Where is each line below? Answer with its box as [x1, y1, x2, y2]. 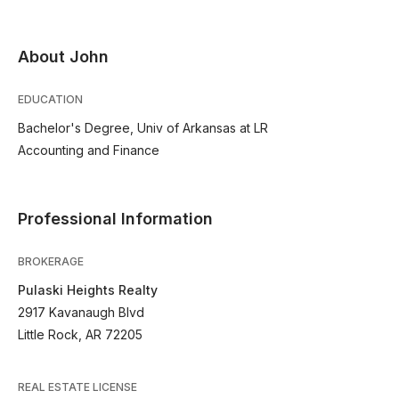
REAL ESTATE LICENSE [18, 380, 137, 394]
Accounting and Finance [18, 142, 159, 158]
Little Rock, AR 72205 [18, 327, 142, 342]
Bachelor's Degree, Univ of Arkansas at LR [18, 120, 268, 135]
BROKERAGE [18, 255, 84, 268]
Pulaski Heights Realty [18, 282, 158, 297]
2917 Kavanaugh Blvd [18, 305, 144, 320]
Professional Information [18, 209, 213, 228]
